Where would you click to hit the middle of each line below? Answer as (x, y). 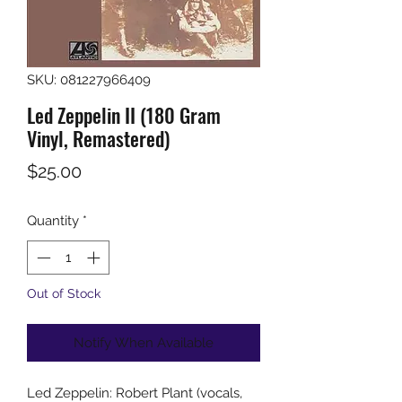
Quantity (53, 220)
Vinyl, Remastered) (98, 138)
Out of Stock (64, 294)
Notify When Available (144, 343)
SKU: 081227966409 (89, 79)
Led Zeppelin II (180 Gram (124, 114)
